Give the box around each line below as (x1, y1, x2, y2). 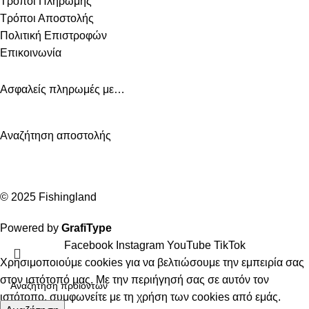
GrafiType (61, 222, 112, 235)
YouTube (166, 239, 211, 252)
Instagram (115, 239, 164, 252)
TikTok (213, 239, 246, 252)
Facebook (63, 239, 113, 252)
